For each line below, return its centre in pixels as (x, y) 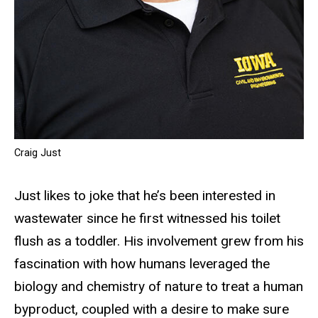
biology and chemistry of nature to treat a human (159, 286)
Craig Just (38, 153)
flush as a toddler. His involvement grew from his (159, 241)
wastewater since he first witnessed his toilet (147, 218)
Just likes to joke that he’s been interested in (145, 195)
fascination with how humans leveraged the (142, 263)
